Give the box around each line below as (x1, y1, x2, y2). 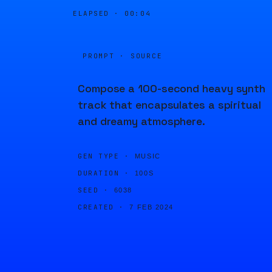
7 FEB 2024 (129, 203, 174, 211)
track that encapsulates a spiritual (78, 98, 261, 112)
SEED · (78, 186, 109, 194)
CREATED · (78, 203, 124, 211)
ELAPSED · (73, 9, 125, 18)
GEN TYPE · (78, 152, 130, 160)
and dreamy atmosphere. (78, 114, 206, 128)
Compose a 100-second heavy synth (78, 81, 266, 95)
